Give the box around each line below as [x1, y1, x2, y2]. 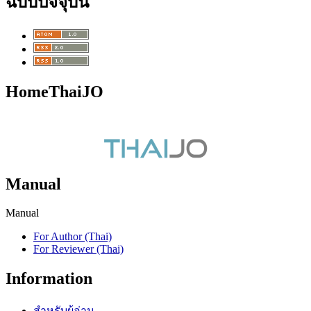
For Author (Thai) [33, 230, 112, 243]
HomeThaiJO [6, 82, 103, 101]
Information [6, 269, 92, 288]
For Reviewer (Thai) [33, 243, 124, 255]
